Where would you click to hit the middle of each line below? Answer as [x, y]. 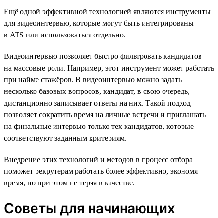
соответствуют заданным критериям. [65, 138]
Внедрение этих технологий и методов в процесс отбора [98, 159]
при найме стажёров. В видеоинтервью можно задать [93, 79]
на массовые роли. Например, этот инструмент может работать [109, 68]
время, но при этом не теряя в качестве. [69, 182]
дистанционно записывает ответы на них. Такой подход [97, 103]
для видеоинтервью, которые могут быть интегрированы [99, 23]
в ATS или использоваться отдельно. [65, 35]
